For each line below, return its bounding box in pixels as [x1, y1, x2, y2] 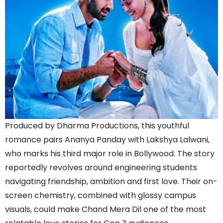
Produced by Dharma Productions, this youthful [5, 120, 189, 132]
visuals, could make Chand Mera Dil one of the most [5, 204, 206, 216]
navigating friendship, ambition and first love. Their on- [5, 176, 218, 188]
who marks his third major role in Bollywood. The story [5, 148, 215, 160]
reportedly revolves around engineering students [5, 162, 197, 174]
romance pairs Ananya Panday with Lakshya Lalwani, [5, 134, 210, 146]
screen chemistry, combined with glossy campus [5, 190, 196, 202]
